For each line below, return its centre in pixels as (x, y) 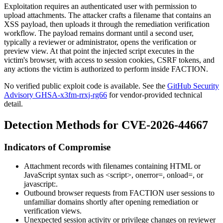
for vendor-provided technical (155, 95)
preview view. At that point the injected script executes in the (99, 51)
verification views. (53, 211)
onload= (180, 175)
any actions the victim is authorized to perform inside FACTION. (106, 69)
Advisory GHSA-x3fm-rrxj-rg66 (56, 95)
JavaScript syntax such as (65, 175)
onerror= (149, 175)
